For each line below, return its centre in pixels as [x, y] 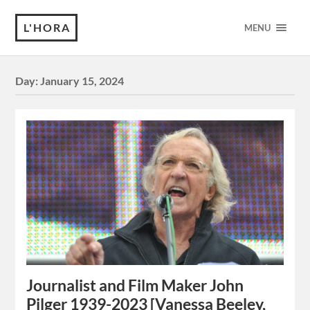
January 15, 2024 [82, 81]
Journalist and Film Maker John [135, 286]
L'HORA [47, 27]
